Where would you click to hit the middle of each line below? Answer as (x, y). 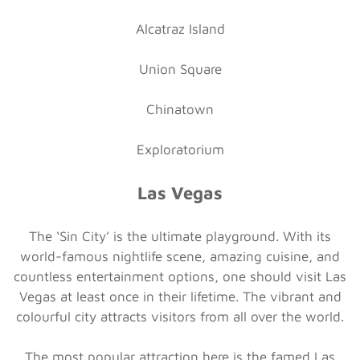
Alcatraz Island (180, 29)
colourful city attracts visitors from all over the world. (180, 316)
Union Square (180, 69)
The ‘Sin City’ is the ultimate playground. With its (180, 236)
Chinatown (180, 109)
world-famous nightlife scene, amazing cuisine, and (180, 256)
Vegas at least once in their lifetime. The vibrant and (180, 296)
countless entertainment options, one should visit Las (180, 276)
